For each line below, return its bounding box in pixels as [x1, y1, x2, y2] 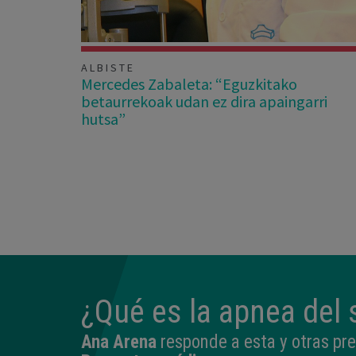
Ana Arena [81, 331, 157, 353]
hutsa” [81, 108, 126, 129]
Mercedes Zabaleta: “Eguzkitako [81, 73, 297, 94]
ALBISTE [81, 60, 135, 75]
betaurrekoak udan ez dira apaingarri [81, 91, 327, 111]
